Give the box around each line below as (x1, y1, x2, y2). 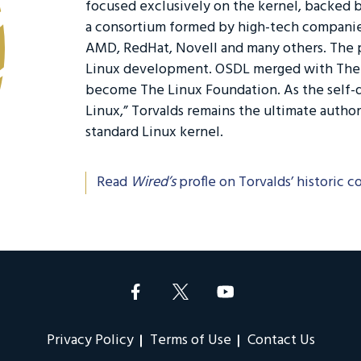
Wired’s (131, 171, 176, 194)
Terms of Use (149, 329, 231, 352)
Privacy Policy (46, 329, 134, 352)
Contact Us (247, 329, 315, 352)
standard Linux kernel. (85, 121, 223, 144)
